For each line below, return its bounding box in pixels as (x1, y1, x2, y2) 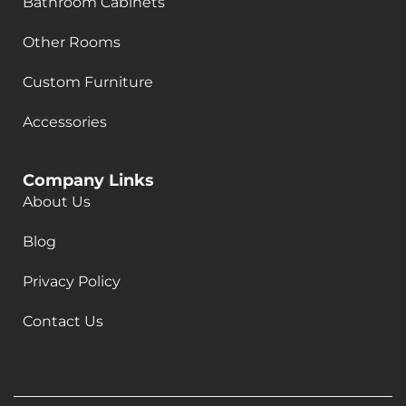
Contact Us (23, 312, 103, 330)
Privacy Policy (23, 272, 121, 290)
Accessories (23, 112, 111, 130)
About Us (23, 192, 91, 210)
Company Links (23, 169, 154, 190)
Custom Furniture (23, 72, 153, 91)
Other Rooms (23, 33, 121, 51)
